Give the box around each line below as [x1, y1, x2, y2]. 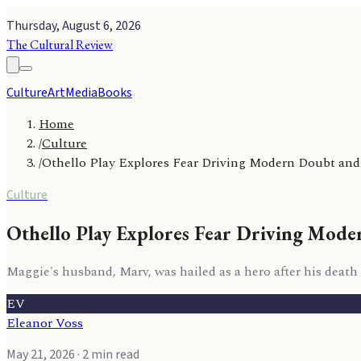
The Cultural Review [6, 36, 113, 53]
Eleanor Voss [6, 313, 83, 333]
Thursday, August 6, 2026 [6, 17, 141, 35]
